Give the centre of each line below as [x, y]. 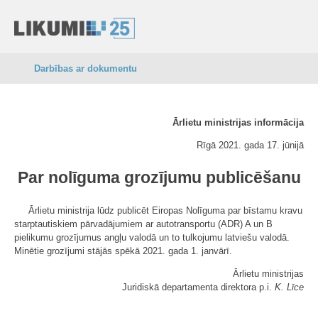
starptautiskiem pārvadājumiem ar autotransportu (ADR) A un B [143, 224]
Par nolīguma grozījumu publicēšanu [159, 177]
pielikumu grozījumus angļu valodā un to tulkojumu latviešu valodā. [152, 237]
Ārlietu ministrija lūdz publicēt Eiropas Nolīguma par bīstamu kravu [165, 210]
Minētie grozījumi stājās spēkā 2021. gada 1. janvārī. [123, 251]
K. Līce [289, 287]
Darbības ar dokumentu [86, 68]
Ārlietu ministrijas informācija [238, 122]
